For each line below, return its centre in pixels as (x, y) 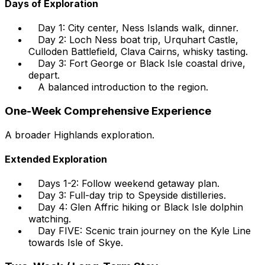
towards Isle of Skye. (76, 243)
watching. (50, 219)
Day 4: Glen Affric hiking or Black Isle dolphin (140, 207)
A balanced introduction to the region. (123, 87)
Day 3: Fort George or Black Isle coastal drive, (142, 64)
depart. (44, 75)
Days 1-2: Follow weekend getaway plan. (129, 184)
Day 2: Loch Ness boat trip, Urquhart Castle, (138, 40)
